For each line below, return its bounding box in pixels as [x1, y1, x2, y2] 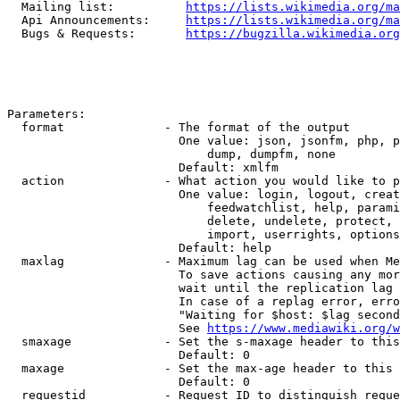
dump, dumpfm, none [7, 147, 336, 161]
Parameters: [7, 107, 86, 121]
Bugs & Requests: [7, 27, 186, 40]
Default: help [7, 241, 271, 254]
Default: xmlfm [7, 161, 279, 174]
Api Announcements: [7, 13, 186, 27]
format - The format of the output [7, 121, 350, 134]
